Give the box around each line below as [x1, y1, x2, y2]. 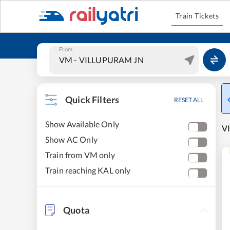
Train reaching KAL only [45, 165, 131, 175]
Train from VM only [45, 150, 115, 160]
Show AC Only [45, 135, 98, 144]
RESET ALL [174, 96, 203, 104]
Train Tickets [175, 11, 219, 20]
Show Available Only [45, 119, 119, 129]
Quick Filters [65, 94, 120, 105]
